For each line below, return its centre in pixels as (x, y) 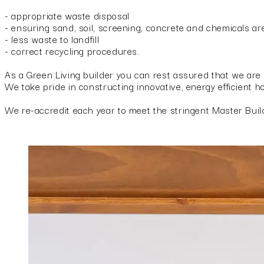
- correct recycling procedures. (72, 51)
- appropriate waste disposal (67, 16)
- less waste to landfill (52, 39)
